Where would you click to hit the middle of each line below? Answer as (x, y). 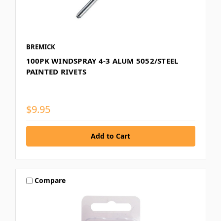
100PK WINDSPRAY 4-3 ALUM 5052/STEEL (102, 60)
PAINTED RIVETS (56, 71)
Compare (50, 181)
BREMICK (40, 47)
